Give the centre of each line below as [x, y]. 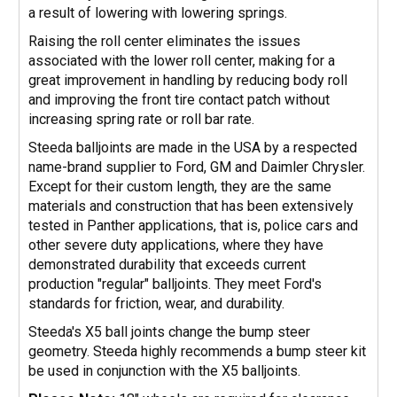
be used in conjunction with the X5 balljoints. [164, 370]
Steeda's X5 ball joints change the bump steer [169, 331]
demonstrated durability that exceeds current [167, 264]
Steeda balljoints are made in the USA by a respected [193, 147]
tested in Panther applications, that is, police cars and [193, 225]
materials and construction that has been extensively [191, 206]
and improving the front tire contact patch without [179, 99]
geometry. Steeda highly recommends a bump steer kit [197, 351]
